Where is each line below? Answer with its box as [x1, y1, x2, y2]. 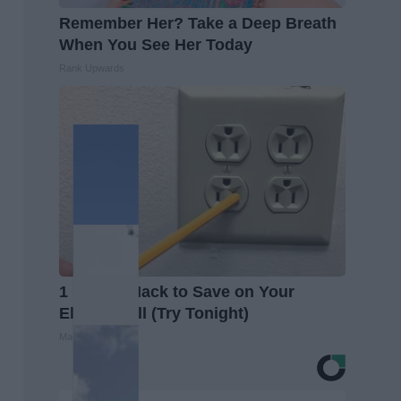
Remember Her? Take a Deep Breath [59, 13, 337, 32]
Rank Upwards [59, 62, 124, 73]
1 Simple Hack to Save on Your [59, 282, 294, 301]
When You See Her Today [59, 35, 252, 54]
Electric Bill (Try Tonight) [59, 303, 249, 322]
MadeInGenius [59, 330, 123, 342]
